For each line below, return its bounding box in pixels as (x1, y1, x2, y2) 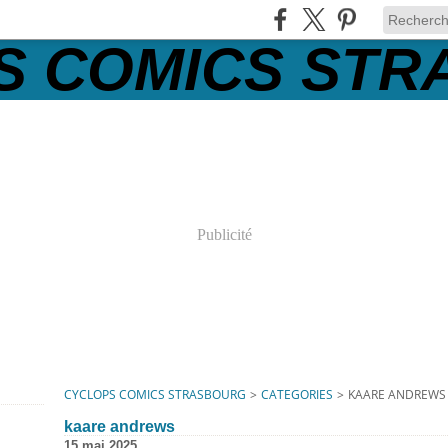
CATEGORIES (261, 386, 333, 403)
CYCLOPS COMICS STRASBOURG (64, 386, 246, 403)
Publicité (196, 226, 252, 243)
